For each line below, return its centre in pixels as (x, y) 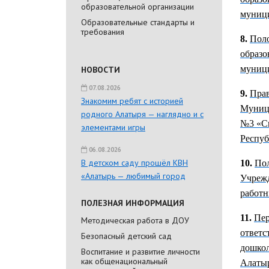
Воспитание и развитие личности (141, 251)
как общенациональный (124, 261)
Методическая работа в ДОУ (135, 220)
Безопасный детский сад (126, 236)
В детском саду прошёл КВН (134, 162)
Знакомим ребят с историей (132, 101)
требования (103, 32)
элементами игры (113, 127)
